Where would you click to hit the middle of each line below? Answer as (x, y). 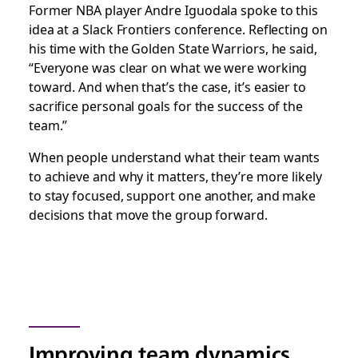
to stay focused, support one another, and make (172, 195)
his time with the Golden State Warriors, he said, (173, 48)
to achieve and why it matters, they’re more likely (175, 176)
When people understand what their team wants (174, 157)
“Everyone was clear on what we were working (168, 67)
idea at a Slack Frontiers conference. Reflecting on (178, 29)
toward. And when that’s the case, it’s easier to (167, 86)
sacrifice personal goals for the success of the (166, 105)
